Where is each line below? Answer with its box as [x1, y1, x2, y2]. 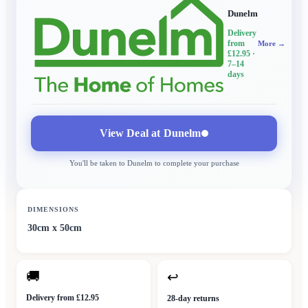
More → [258, 39, 285, 48]
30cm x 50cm [27, 223, 82, 234]
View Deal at [100, 127, 164, 140]
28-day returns [167, 294, 219, 304]
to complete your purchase [152, 159, 239, 168]
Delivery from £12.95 [26, 293, 99, 303]
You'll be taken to [69, 159, 127, 168]
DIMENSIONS [27, 206, 79, 214]
